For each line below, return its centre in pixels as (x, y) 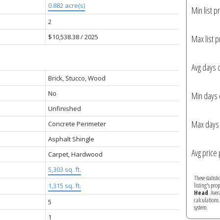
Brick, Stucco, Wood (77, 78)
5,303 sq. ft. (64, 169)
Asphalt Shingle (71, 139)
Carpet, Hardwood (75, 154)
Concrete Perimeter (77, 124)
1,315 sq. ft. (64, 185)
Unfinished (64, 108)
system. (201, 207)
